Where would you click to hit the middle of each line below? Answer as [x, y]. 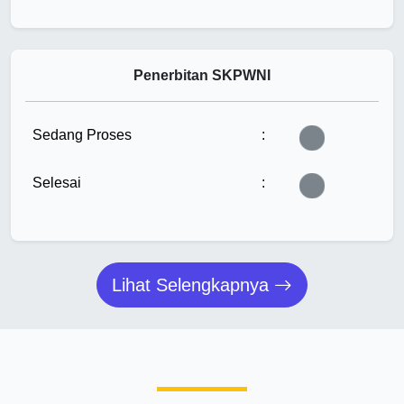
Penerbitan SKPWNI [202, 76]
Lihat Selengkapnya [193, 285]
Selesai [57, 183]
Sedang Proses [82, 135]
